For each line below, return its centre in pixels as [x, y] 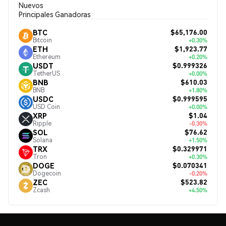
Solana [43, 140]
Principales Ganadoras [55, 14]
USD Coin [46, 106]
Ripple [42, 123]
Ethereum [47, 56]
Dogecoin [47, 173]
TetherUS [46, 73]
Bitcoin [42, 40]
